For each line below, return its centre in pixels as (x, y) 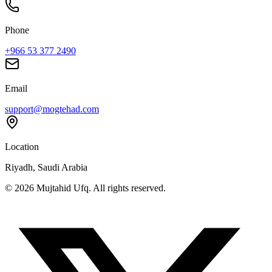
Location (22, 146)
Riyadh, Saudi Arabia (46, 167)
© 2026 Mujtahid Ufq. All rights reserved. (85, 188)
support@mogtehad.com (52, 109)
